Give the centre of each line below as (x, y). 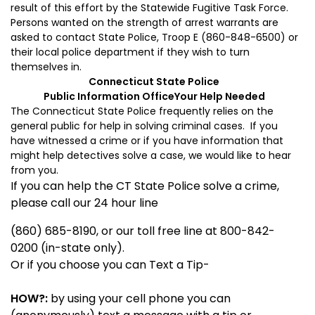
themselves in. (46, 67)
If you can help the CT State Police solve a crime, (145, 186)
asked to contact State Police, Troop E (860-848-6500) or (154, 38)
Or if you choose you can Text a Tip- (110, 265)
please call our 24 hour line (84, 203)
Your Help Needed (219, 97)
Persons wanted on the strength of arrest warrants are (144, 23)
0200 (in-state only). (67, 248)
